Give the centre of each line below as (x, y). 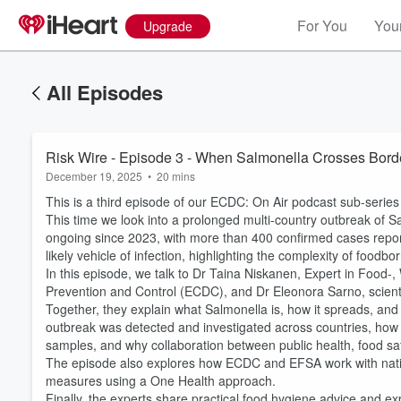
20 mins (176, 176)
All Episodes (105, 92)
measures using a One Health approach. (161, 380)
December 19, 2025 (94, 176)
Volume (338, 364)
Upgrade (168, 26)
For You (322, 26)
